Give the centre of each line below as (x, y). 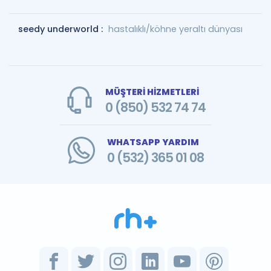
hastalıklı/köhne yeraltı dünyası (175, 29)
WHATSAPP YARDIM (153, 142)
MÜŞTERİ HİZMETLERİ (152, 92)
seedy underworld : (62, 29)
